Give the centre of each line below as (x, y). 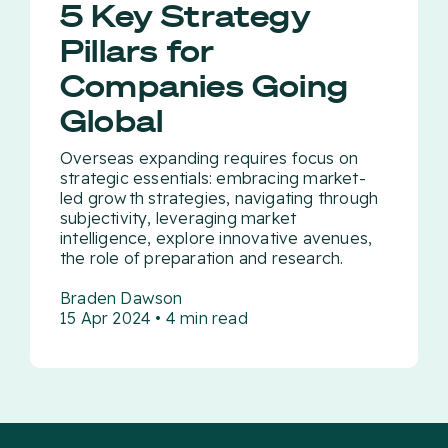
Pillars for (137, 51)
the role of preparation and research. (202, 258)
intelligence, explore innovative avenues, (216, 238)
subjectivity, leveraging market (178, 218)
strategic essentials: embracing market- (213, 178)
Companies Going (204, 86)
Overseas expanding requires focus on (209, 158)
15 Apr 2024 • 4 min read (154, 318)
